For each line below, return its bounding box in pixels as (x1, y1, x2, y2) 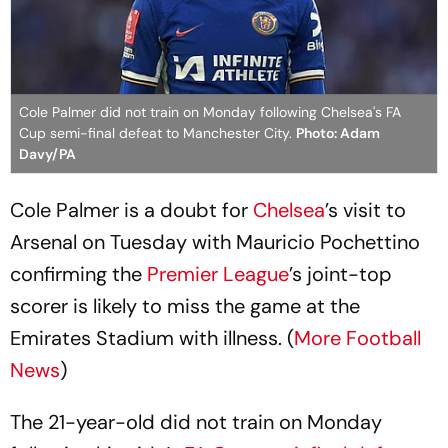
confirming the (10, 260, 147, 287)
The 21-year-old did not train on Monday (10, 408, 382, 435)
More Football (294, 324, 421, 351)
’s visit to (325, 196, 406, 223)
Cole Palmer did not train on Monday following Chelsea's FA (19, 102, 401, 121)
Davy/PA (19, 144, 76, 163)
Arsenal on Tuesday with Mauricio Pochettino (10, 228, 420, 255)
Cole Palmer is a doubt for (10, 196, 253, 223)
